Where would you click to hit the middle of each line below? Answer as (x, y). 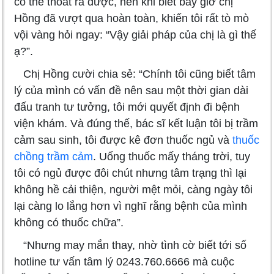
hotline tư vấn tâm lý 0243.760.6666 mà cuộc (124, 261)
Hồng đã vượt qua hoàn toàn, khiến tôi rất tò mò (131, 18)
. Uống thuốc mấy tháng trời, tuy (172, 156)
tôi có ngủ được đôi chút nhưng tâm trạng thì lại (130, 173)
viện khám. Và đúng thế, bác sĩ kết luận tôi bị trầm (136, 123)
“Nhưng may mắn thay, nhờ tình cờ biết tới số (130, 245)
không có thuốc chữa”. (69, 222)
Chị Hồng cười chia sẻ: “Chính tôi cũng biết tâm (135, 74)
